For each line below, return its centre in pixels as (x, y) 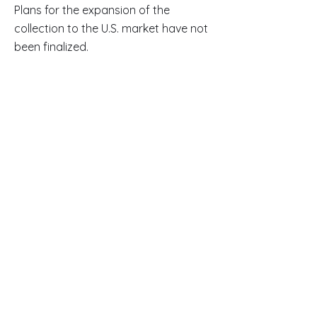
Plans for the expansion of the (92, 10)
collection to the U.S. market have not (111, 28)
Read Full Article (113, 272)
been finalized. (51, 47)
